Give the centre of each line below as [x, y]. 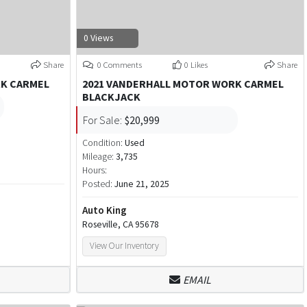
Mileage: [98, 157]
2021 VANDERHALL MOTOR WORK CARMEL [183, 84]
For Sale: [102, 120]
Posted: [98, 184]
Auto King [104, 210]
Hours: [94, 170]
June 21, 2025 [142, 184]
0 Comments [118, 64]
